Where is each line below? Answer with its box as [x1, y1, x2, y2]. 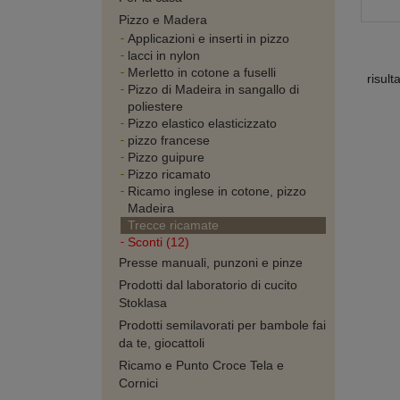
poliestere [128, 99, 183, 113]
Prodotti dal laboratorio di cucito [119, 278, 297, 292]
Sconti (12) [128, 235, 189, 249]
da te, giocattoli [119, 336, 204, 350]
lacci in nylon [128, 48, 200, 62]
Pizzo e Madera [119, 12, 207, 27]
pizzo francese [128, 133, 210, 147]
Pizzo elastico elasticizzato [128, 116, 277, 130]
